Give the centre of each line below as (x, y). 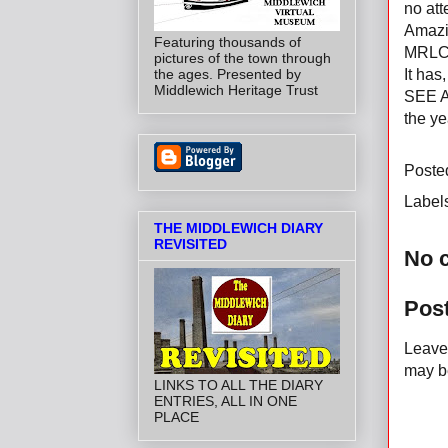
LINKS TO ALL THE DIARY (238, 385)
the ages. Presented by (227, 73)
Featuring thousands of (227, 41)
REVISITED (190, 244)
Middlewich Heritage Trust (236, 89)
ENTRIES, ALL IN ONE (225, 401)
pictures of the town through (242, 57)
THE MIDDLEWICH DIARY (238, 228)
